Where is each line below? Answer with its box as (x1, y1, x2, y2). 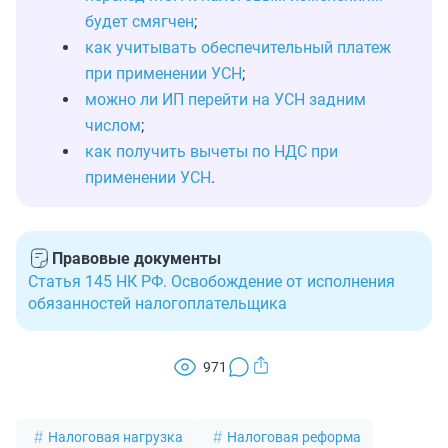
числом (85, 116, 141, 135)
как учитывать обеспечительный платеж (85, 38, 391, 57)
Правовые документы (52, 249, 221, 268)
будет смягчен (85, 12, 194, 31)
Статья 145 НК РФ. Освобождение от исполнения (28, 272, 395, 291)
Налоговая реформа (227, 429, 361, 445)
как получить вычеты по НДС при (85, 142, 338, 161)
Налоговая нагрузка (48, 429, 183, 445)
